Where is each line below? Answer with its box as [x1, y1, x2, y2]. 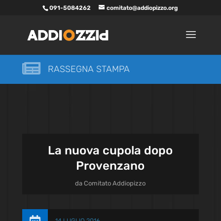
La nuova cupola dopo [48, 144, 173, 157]
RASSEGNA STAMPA [47, 64, 130, 74]
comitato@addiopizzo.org [107, 4, 179, 11]
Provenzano [76, 159, 145, 173]
